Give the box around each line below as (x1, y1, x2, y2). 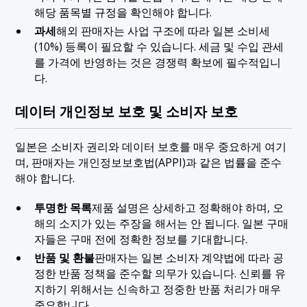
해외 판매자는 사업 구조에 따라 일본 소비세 (56, 23, 270, 39)
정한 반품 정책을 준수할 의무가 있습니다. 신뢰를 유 (34, 265, 286, 281)
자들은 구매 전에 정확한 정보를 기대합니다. (34, 232, 247, 247)
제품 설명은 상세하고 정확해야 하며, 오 (91, 200, 284, 216)
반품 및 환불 (34, 249, 95, 265)
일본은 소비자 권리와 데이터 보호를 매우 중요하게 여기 (15, 139, 287, 155)
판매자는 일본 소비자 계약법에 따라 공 (94, 249, 284, 265)
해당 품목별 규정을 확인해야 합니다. (34, 5, 212, 21)
